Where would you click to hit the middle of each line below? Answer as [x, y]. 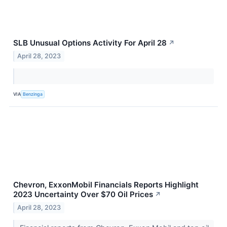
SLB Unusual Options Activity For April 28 [90, 43]
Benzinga [33, 94]
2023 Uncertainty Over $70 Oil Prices [83, 194]
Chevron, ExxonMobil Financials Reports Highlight [106, 184]
